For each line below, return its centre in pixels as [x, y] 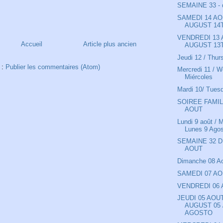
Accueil [31, 44]
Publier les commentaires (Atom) [53, 67]
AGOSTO [199, 213]
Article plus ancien [110, 44]
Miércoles [199, 77]
